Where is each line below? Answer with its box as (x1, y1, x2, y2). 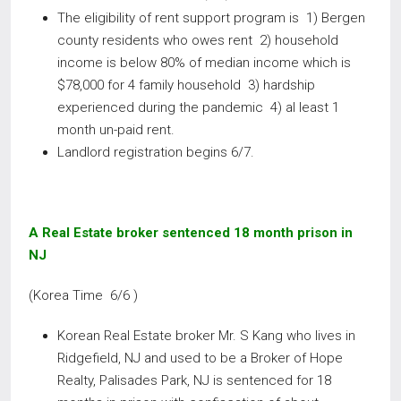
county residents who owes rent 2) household (57, 32, 338, 48)
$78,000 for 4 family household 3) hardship (57, 77, 315, 93)
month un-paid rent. (57, 122, 175, 138)
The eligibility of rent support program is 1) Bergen (57, 10, 365, 26)
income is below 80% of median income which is (57, 55, 351, 71)
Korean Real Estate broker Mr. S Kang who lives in (57, 328, 355, 344)
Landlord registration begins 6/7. (57, 144, 254, 160)
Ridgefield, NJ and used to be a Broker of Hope (57, 350, 343, 366)
